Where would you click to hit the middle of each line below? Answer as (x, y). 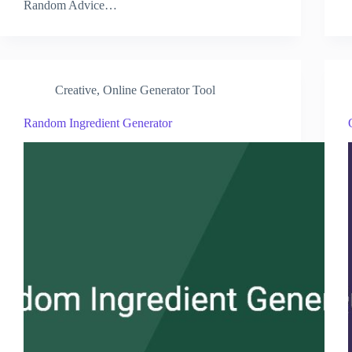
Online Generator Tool (159, 90)
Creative (76, 90)
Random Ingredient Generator (98, 123)
